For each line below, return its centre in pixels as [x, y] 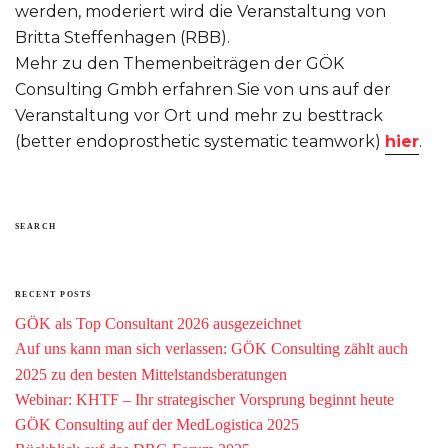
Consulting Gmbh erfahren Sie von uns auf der [203, 90]
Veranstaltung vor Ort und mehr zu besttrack [199, 116]
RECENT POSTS [53, 295]
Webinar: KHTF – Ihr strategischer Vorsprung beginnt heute [204, 400]
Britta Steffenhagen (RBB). [122, 38]
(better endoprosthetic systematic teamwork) [200, 142]
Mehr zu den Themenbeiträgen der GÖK [179, 64]
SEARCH [36, 227]
